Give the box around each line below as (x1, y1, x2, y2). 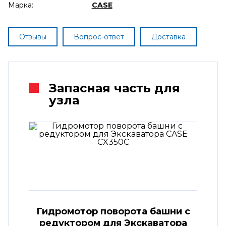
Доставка (151, 32, 186, 41)
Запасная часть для (49, 80, 180, 95)
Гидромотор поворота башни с (36, 205, 190, 217)
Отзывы (19, 32, 46, 41)
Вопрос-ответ (74, 32, 124, 41)
